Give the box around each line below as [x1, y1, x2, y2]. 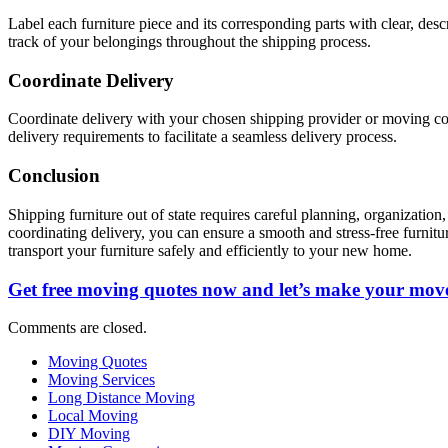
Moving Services [48, 371, 155, 389]
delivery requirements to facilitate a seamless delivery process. [8, 128, 397, 146]
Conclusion [8, 165, 100, 187]
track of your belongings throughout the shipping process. [8, 33, 371, 50]
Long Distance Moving [48, 389, 195, 407]
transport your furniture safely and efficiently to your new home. [8, 241, 412, 259]
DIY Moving [48, 425, 130, 443]
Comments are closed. [8, 319, 147, 337]
